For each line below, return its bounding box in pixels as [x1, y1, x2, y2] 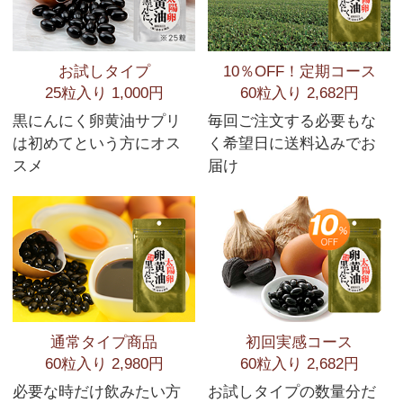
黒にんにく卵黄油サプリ [13, 112, 181, 130]
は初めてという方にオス [13, 134, 181, 152]
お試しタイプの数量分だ [208, 382, 376, 400]
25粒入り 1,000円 [44, 85, 164, 103]
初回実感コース [246, 334, 353, 352]
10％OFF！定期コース [222, 63, 376, 81]
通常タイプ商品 [50, 334, 157, 352]
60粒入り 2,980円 [44, 355, 164, 373]
